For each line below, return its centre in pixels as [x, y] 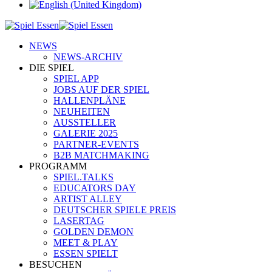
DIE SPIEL [52, 67]
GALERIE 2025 [86, 133]
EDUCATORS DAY [95, 188]
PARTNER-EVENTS [96, 144]
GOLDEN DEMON [93, 231]
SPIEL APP [76, 78]
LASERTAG [79, 220]
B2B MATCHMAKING [101, 155]
